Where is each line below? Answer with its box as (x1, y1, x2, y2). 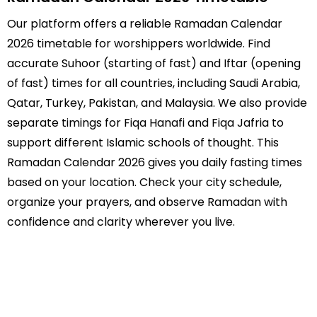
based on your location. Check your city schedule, (7, 174, 282, 190)
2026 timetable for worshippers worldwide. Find (7, 35, 270, 52)
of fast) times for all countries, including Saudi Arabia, (7, 75, 300, 91)
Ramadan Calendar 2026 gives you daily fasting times (7, 154, 302, 171)
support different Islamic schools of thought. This (7, 134, 279, 151)
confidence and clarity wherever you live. (7, 214, 235, 230)
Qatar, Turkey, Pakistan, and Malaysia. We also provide (7, 95, 307, 111)
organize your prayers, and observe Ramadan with (7, 194, 287, 210)
